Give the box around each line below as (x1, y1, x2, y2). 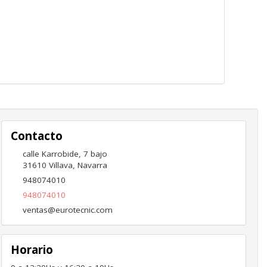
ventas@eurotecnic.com (22, 204, 113, 215)
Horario (10, 241, 53, 257)
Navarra (77, 159, 107, 170)
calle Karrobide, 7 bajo (22, 148, 107, 159)
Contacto (10, 128, 63, 144)
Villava (48, 159, 73, 170)
